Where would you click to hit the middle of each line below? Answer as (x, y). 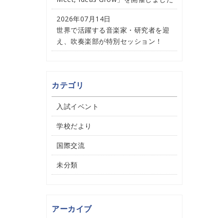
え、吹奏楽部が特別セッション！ (109, 41)
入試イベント (78, 106)
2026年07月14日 (84, 19)
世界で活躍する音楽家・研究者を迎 (113, 30)
